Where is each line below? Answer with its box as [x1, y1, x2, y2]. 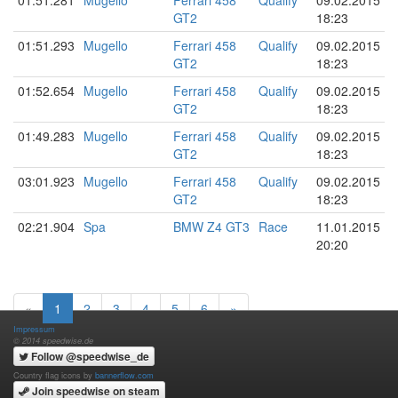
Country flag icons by [13, 369, 95, 381]
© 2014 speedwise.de [13, 334, 93, 346]
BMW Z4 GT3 [173, 217, 250, 235]
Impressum [13, 322, 55, 335]
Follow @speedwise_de [31, 348, 149, 364]
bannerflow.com [95, 369, 154, 381]
